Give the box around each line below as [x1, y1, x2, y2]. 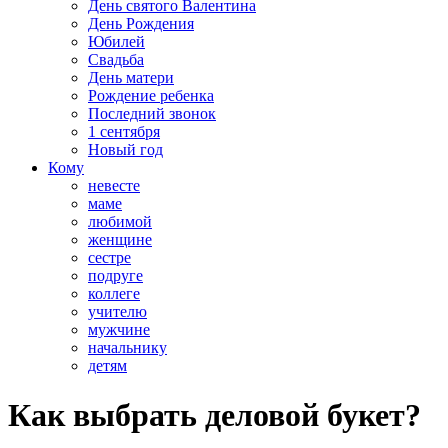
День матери [88, 69, 174, 87]
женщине [88, 231, 152, 249]
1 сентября [88, 123, 160, 141]
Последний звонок [88, 105, 216, 123]
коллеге [88, 285, 140, 303]
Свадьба [88, 51, 144, 69]
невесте [88, 177, 140, 195]
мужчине [88, 321, 150, 339]
